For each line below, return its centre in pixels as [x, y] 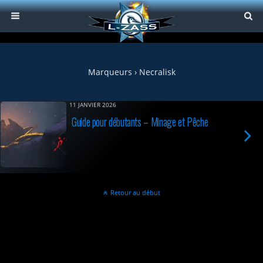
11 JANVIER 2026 [93, 105]
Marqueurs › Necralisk [131, 72]
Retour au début [135, 192]
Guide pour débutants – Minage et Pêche [140, 121]
